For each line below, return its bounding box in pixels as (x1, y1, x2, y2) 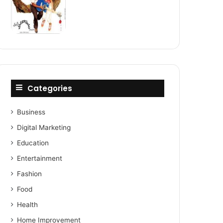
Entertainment (17, 154, 63, 162)
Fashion (17, 170, 42, 178)
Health (17, 201, 38, 209)
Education (17, 139, 49, 147)
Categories (27, 83, 73, 94)
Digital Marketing (17, 123, 71, 131)
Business (17, 108, 46, 116)
